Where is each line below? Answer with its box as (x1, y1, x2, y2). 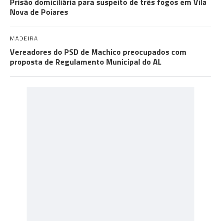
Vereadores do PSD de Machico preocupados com (10, 45, 186, 58)
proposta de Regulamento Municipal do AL (10, 55, 162, 68)
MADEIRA (10, 33, 38, 43)
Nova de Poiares (10, 5, 68, 18)
